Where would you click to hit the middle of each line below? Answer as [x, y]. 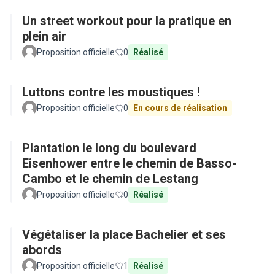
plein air [44, 36]
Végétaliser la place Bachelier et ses [124, 234]
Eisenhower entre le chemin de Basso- [130, 163]
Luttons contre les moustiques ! [111, 92]
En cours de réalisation [180, 108]
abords [42, 250]
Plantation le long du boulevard [109, 148]
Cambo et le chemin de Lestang [110, 179]
